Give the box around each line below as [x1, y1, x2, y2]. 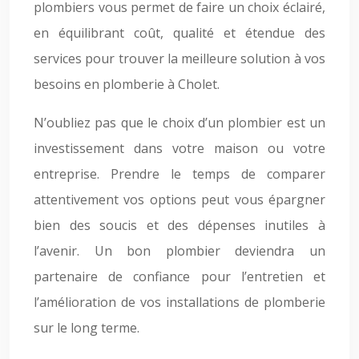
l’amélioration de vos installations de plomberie [34, 293, 325, 311]
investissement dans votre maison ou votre [34, 139, 325, 157]
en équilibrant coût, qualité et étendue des [34, 24, 325, 42]
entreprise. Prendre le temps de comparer [34, 165, 325, 183]
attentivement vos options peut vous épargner [34, 191, 325, 208]
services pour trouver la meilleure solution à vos [34, 50, 325, 67]
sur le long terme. [34, 319, 139, 337]
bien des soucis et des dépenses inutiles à [34, 216, 325, 234]
